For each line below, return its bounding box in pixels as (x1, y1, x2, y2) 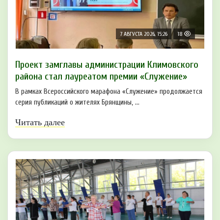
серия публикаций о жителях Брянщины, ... (15, 98, 139, 107)
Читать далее (15, 117, 65, 127)
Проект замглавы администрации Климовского (15, 58, 198, 70)
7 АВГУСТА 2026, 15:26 (120, 30, 167, 37)
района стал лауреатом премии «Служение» (15, 70, 187, 82)
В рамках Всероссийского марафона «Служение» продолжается (15, 87, 202, 96)
